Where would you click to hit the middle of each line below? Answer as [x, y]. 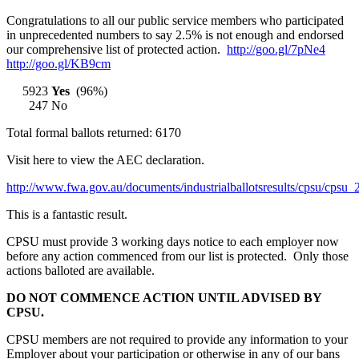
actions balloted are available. [81, 270]
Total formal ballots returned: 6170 [94, 132]
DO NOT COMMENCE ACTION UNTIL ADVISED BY [164, 297]
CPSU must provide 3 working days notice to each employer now [173, 241]
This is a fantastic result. [67, 214]
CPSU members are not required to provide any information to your [177, 339]
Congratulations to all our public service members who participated [175, 20]
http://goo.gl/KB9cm [58, 63]
